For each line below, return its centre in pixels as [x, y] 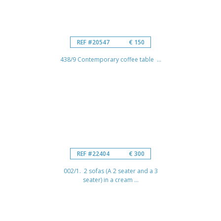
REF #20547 [93, 42]
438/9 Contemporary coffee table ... [110, 59]
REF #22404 [93, 153]
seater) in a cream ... [110, 180]
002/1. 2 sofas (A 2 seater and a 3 [110, 171]
